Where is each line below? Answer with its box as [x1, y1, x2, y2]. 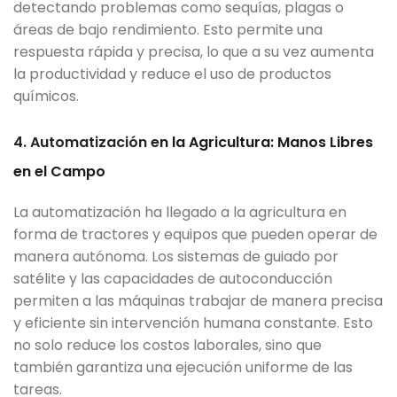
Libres [330, 132, 373, 153]
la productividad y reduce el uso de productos [13, 64, 331, 85]
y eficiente [13, 313, 90, 334]
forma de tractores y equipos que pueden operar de [13, 224, 378, 245]
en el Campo [13, 161, 105, 183]
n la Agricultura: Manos [160, 132, 330, 153]
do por [292, 246, 339, 268]
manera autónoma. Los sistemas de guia [13, 246, 292, 268]
